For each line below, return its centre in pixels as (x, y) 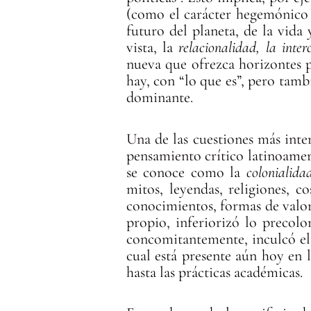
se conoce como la (186, 172)
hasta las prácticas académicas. (215, 272)
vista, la (153, 48)
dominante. (160, 98)
